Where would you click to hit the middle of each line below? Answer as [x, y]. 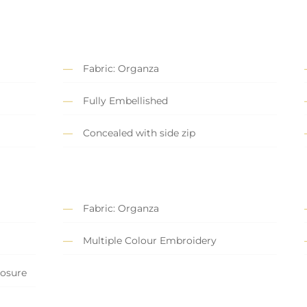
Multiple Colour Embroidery [150, 241]
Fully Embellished [125, 101]
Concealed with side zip [139, 133]
